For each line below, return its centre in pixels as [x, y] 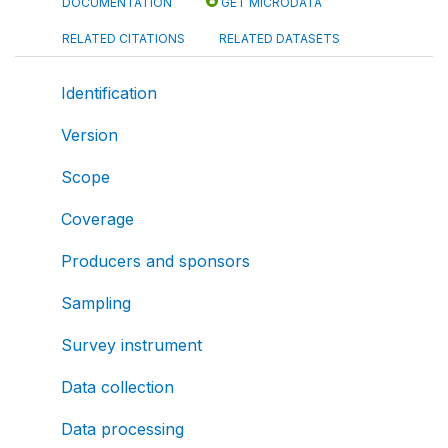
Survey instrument [131, 344]
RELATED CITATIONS [123, 38]
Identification [109, 92]
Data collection [117, 386]
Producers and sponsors [155, 260]
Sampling [96, 302]
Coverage [97, 218]
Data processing [122, 428]
